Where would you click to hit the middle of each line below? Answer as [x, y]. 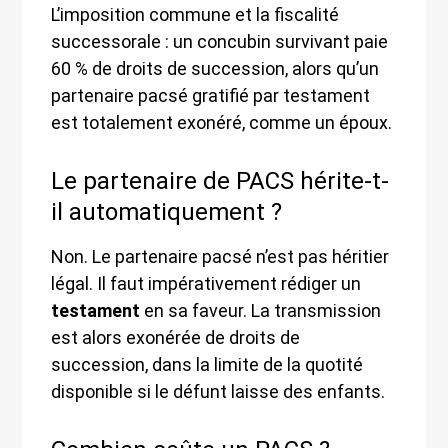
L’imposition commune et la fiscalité [195, 14]
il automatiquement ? [166, 211]
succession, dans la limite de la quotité [207, 364]
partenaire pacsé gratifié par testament [210, 95]
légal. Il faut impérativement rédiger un [206, 283]
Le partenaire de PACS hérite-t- [220, 180]
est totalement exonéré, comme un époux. [221, 122]
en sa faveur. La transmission [260, 310]
